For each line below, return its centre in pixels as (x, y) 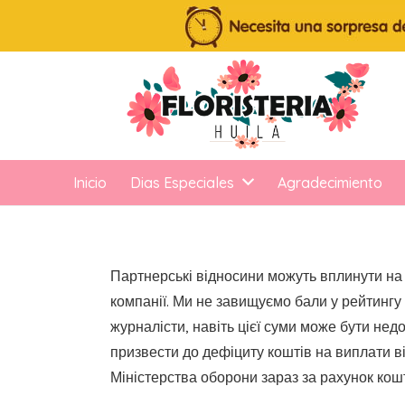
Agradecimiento (330, 183)
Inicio (90, 183)
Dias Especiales (183, 183)
